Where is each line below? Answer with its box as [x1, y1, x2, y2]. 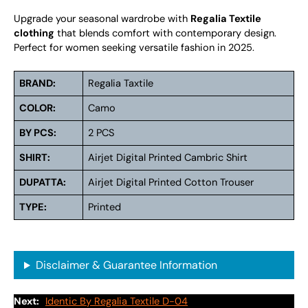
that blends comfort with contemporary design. [54, 26, 276, 40]
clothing [14, 26, 54, 40]
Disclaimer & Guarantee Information [35, 258, 217, 273]
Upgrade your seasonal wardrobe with [14, 12, 190, 25]
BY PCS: [19, 126, 57, 140]
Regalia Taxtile [88, 77, 154, 91]
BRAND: [19, 77, 56, 91]
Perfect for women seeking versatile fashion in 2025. [14, 41, 254, 54]
